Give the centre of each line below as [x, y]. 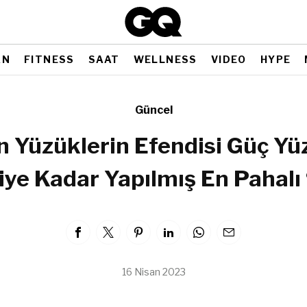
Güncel [153, 110]
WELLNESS [165, 59]
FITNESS [49, 59]
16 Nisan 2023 [153, 272]
